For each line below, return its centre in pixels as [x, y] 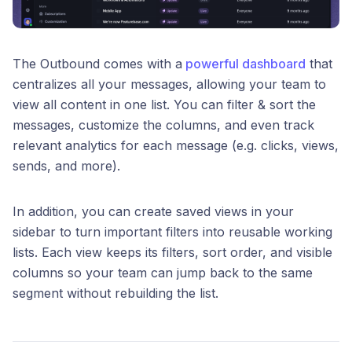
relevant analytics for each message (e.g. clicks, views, [176, 145]
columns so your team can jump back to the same [163, 272]
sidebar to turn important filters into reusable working [172, 231]
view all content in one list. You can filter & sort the [164, 104]
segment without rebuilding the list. [115, 293]
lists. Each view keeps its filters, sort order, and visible [172, 252]
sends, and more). [66, 165]
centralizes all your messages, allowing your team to [169, 84]
